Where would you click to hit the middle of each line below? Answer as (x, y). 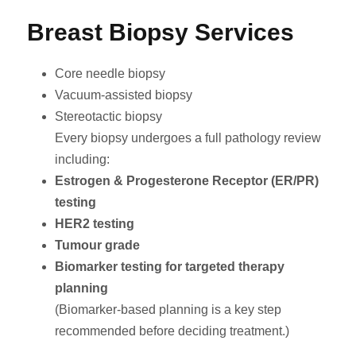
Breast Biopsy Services (161, 33)
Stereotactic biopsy (108, 117)
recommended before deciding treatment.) (172, 331)
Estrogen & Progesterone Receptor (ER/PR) (187, 181)
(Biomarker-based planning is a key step (168, 310)
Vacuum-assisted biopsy (124, 95)
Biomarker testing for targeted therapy (170, 267)
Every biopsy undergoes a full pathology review (188, 138)
